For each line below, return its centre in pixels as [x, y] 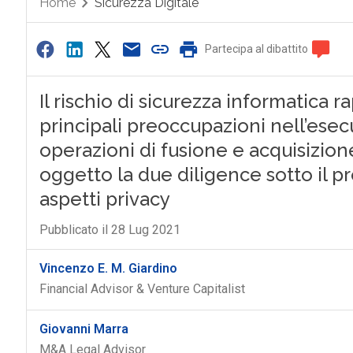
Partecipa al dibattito [257, 49]
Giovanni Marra [84, 329]
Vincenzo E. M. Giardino [108, 268]
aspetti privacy [104, 199]
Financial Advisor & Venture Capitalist [142, 289]
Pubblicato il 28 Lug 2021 [110, 230]
